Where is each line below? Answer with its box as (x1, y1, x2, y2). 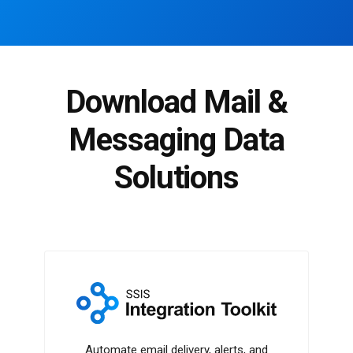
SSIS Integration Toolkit (69, 277, 209, 294)
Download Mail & (65, 84, 288, 121)
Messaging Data (69, 121, 284, 159)
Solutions (113, 159, 240, 197)
